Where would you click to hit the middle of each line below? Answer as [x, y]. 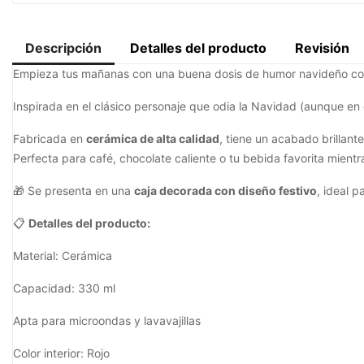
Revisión [323, 48]
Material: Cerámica [63, 255]
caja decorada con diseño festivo [225, 190]
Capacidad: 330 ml [64, 288]
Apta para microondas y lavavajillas [107, 320]
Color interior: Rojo [61, 353]
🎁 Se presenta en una [74, 190]
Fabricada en [50, 138]
